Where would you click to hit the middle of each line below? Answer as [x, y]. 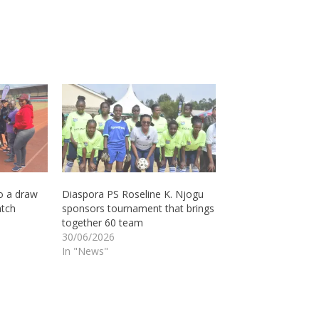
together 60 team [102, 222]
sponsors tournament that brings [138, 208]
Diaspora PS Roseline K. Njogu [132, 194]
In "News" [85, 251]
